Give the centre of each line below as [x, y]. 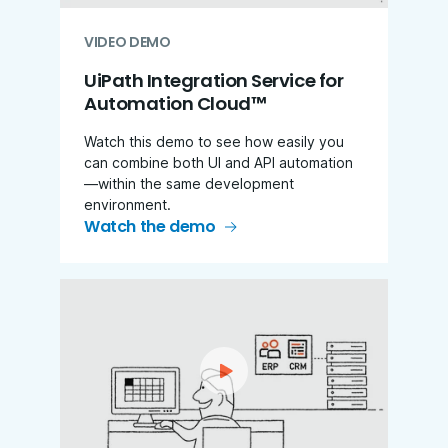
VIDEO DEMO [127, 41]
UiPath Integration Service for [214, 80]
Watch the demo [150, 226]
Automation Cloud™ [175, 103]
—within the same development [189, 183]
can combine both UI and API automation [218, 162]
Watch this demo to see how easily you [214, 141]
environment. [127, 204]
